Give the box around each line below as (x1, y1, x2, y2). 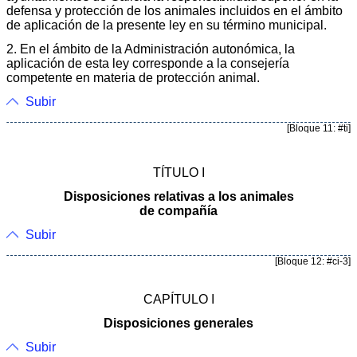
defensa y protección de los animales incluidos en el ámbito (6, 3, 343, 18)
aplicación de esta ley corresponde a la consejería (6, 56, 289, 70)
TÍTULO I (152, 165, 205, 179)
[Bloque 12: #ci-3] (275, 255, 351, 267)
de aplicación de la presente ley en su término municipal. (6, 18, 327, 32)
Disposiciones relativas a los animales (63, 189, 294, 203)
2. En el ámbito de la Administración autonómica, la (6, 41, 295, 56)
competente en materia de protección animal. (6, 70, 260, 84)
